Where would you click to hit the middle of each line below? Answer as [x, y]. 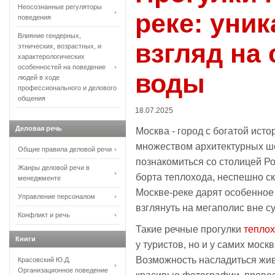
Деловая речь [39, 128]
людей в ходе [39, 77]
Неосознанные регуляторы [60, 7]
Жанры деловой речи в [54, 168]
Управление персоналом [56, 196]
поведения [34, 17]
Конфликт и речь [44, 215]
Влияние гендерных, [49, 36]
